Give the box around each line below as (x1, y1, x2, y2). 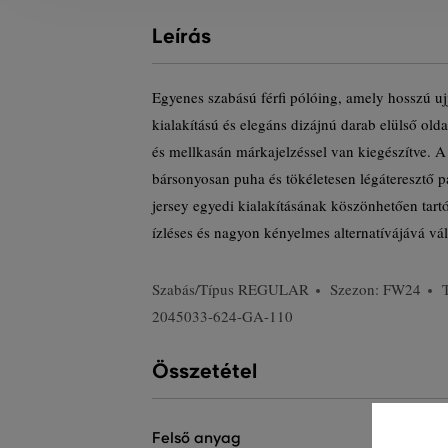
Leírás (152, 24, 211, 49)
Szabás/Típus (152, 279, 238, 299)
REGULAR (238, 279, 309, 299)
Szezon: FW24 (330, 279, 421, 299)
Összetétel (152, 359, 257, 384)
